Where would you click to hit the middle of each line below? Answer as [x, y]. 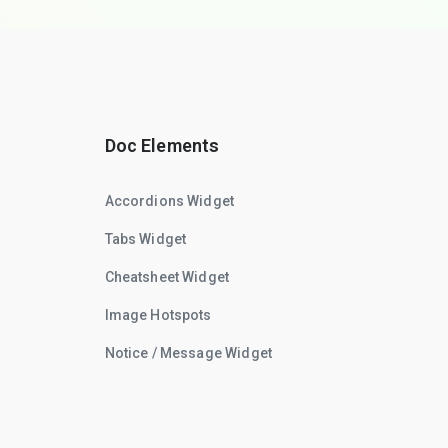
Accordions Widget [169, 201]
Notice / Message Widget [188, 353]
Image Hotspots [158, 315]
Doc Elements [162, 145]
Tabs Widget [145, 239]
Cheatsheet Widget [167, 277]
